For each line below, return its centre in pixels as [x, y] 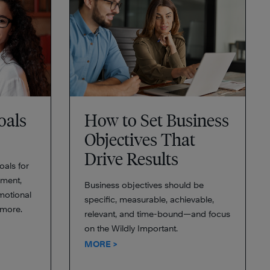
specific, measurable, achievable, [149, 199]
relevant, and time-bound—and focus [157, 214]
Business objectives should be [144, 185]
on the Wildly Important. [131, 228]
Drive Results [133, 159]
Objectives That [140, 140]
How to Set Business [156, 120]
